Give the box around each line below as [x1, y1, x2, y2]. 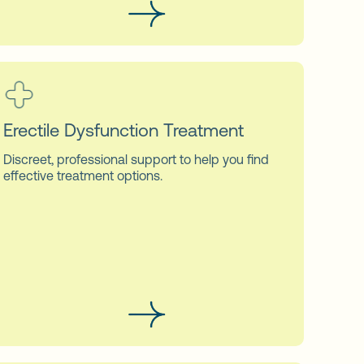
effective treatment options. [2, 167, 162, 183]
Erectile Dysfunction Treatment [2, 119, 244, 141]
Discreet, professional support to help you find [2, 151, 269, 167]
